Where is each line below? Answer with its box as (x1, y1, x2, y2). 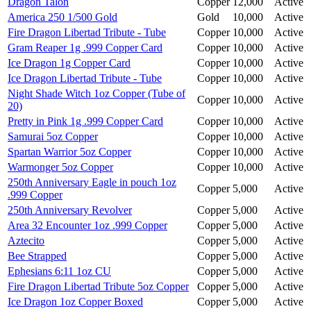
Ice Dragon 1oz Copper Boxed (8, 295, 143, 308)
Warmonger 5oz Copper (8, 160, 113, 173)
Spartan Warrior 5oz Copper (8, 145, 131, 158)
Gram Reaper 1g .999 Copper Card (8, 41, 162, 53)
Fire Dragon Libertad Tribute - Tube (8, 26, 166, 38)
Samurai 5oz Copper (8, 130, 98, 142)
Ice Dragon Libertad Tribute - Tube (8, 72, 162, 84)
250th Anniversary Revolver (8, 203, 132, 216)
